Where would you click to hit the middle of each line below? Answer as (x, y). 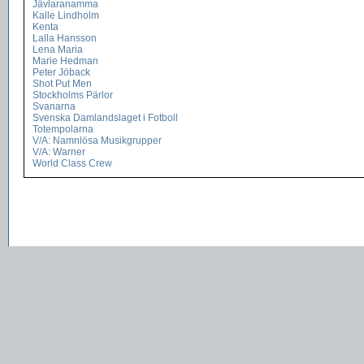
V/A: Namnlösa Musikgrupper (97, 141)
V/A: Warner (59, 152)
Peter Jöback (61, 72)
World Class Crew (72, 163)
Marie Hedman (65, 61)
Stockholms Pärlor (73, 95)
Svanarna (54, 106)
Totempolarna (63, 129)
